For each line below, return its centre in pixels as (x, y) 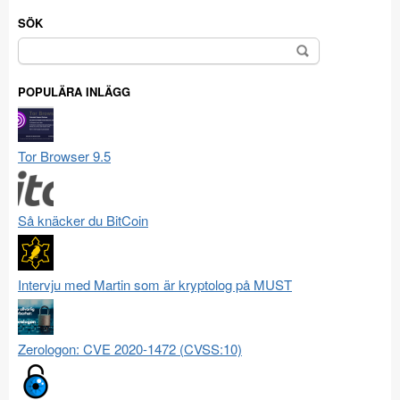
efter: (33, 67)
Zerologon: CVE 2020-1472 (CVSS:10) (130, 349)
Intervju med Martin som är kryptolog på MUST (155, 285)
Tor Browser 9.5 (64, 156)
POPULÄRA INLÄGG (74, 92)
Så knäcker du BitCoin (83, 221)
